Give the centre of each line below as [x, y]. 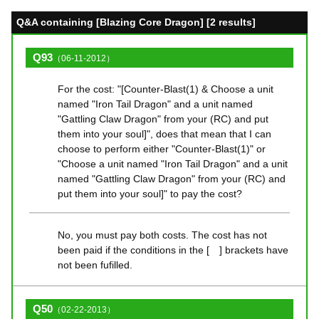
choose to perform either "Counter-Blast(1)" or [162, 148]
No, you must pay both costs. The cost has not [162, 235]
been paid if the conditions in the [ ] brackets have [173, 250]
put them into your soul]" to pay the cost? [150, 193]
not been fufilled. [95, 265]
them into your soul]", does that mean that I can [164, 134]
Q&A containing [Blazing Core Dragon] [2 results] [136, 22]
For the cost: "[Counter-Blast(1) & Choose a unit [166, 89]
